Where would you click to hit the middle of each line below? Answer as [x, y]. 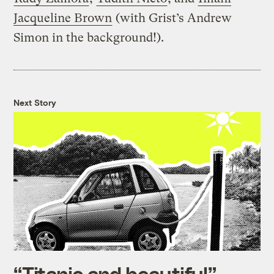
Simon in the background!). [89, 37]
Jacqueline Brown [63, 18]
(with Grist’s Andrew [172, 18]
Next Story [35, 102]
